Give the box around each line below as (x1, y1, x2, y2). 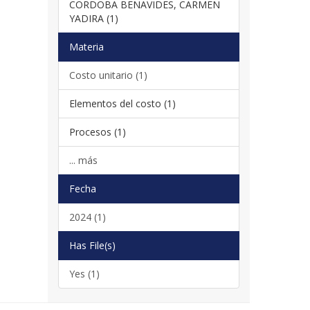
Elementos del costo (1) (69, 96, 176, 110)
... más (69, 153, 98, 167)
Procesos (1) (69, 125, 126, 138)
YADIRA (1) (69, 11, 118, 25)
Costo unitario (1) (69, 68, 147, 82)
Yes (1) (69, 266, 100, 280)
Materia (69, 39, 104, 53)
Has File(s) (69, 238, 116, 252)
